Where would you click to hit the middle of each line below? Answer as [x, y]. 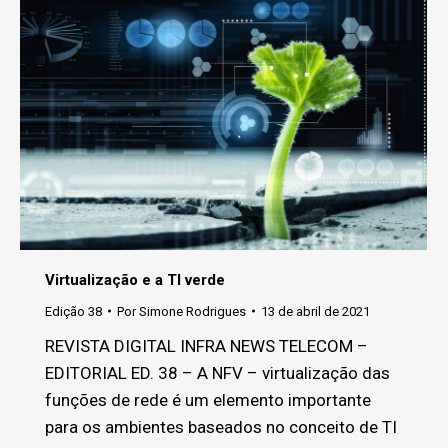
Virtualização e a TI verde [135, 279]
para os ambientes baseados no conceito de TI [221, 426]
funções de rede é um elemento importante [208, 399]
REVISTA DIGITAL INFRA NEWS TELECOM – [206, 345]
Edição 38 [73, 311]
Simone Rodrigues [192, 311]
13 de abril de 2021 [315, 311]
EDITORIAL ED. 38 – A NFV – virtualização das [217, 372]
